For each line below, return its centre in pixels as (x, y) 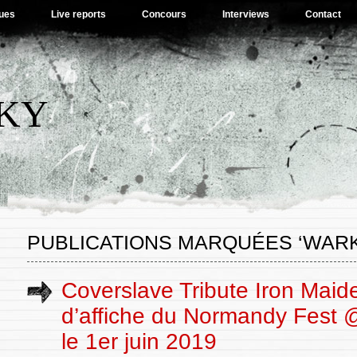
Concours (164, 14)
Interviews (246, 14)
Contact (323, 14)
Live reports (78, 14)
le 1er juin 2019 (139, 341)
